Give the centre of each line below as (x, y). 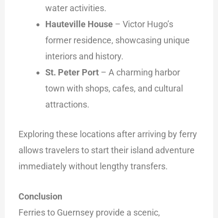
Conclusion (41, 196)
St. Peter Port (72, 73)
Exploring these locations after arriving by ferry (108, 134)
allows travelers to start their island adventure (107, 150)
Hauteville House (79, 24)
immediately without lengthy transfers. (93, 166)
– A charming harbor (139, 73)
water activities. (76, 8)
